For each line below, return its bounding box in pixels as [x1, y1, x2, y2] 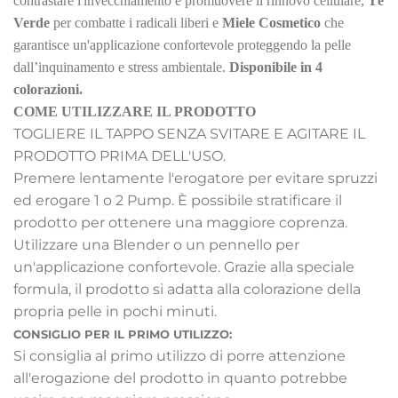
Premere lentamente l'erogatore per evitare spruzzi [13, 170, 378, 187]
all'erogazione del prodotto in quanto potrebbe [13, 370, 347, 387]
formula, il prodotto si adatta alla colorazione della [13, 281, 361, 298]
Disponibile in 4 [229, 60, 322, 76]
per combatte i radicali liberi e [50, 15, 222, 31]
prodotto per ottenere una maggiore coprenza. [13, 214, 347, 232]
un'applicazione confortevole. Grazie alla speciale [13, 259, 354, 276]
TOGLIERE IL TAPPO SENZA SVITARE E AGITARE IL [13, 125, 365, 143]
